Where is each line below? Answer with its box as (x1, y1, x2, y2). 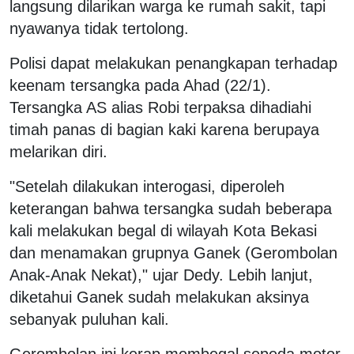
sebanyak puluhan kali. (9, 310, 169, 328)
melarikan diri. (9, 142, 107, 160)
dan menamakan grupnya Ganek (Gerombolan (9, 243, 337, 262)
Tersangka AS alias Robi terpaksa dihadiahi (9, 98, 311, 116)
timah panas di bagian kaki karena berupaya (9, 120, 319, 138)
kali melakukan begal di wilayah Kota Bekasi (9, 221, 317, 239)
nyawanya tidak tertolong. (9, 19, 189, 37)
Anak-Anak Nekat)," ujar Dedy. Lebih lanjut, (9, 265, 313, 284)
